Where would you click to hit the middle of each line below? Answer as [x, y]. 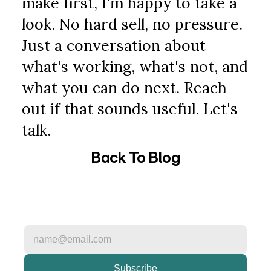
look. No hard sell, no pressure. [132, 24]
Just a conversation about [114, 45]
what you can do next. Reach [125, 88]
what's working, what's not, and [135, 67]
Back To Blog [135, 157]
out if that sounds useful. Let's [130, 109]
